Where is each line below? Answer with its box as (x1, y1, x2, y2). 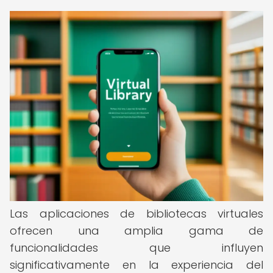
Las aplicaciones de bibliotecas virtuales (10, 206, 263, 221)
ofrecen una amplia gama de (10, 223, 263, 238)
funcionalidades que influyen (10, 240, 263, 255)
